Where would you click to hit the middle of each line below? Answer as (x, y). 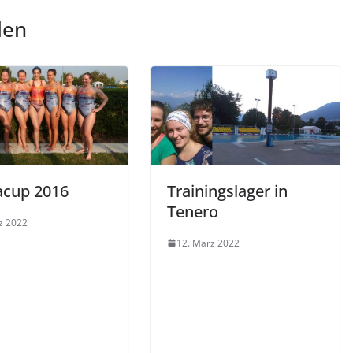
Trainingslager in (227, 191)
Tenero (193, 211)
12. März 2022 (208, 243)
